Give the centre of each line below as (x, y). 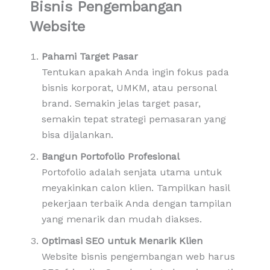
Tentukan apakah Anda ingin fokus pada (135, 72)
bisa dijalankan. (77, 134)
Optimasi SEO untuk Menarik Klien (122, 240)
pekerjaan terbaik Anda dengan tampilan (136, 203)
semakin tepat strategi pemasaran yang (133, 119)
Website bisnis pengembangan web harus (138, 256)
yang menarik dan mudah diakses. (121, 219)
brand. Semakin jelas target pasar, (121, 103)
